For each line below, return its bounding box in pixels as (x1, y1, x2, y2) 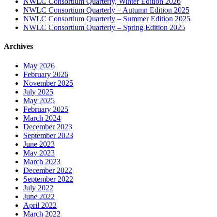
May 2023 (23, 148, 55, 157)
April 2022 (23, 201, 57, 209)
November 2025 (23, 78, 73, 87)
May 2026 (23, 61, 55, 70)
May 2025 (23, 96, 55, 105)
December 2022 (23, 166, 72, 174)
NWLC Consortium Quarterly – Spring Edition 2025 (23, 23, 185, 32)
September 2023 (23, 131, 73, 139)
